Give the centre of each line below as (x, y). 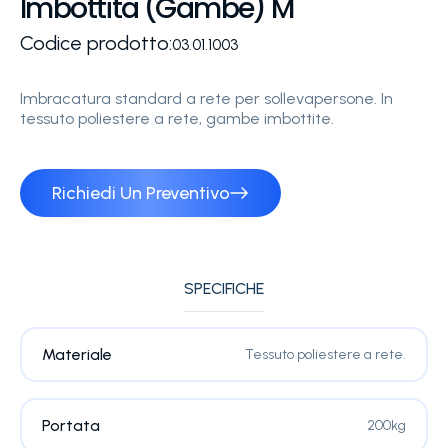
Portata (70, 426)
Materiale (76, 355)
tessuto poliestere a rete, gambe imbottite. (177, 118)
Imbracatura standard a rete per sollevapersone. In (206, 98)
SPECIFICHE (224, 288)
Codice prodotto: (96, 43)
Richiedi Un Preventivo (141, 193)
